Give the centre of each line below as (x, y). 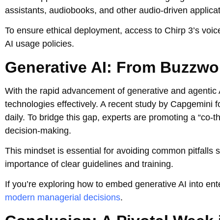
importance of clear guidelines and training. (89, 164)
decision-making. (38, 130)
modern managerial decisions (63, 198)
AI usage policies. (40, 44)
